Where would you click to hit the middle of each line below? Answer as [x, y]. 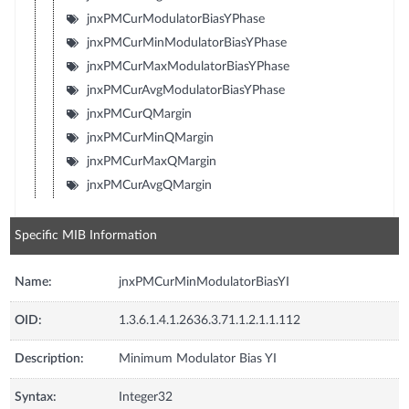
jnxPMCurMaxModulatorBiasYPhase [188, 66]
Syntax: [36, 397]
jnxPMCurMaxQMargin [151, 161]
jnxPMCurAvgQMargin [149, 185]
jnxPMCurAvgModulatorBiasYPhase [185, 90]
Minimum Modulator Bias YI [198, 358]
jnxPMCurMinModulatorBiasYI [204, 282]
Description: [50, 358]
